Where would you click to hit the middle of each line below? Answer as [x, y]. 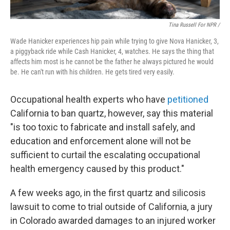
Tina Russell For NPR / [194, 25]
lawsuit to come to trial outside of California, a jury [111, 207]
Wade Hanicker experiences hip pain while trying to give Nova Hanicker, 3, [114, 41]
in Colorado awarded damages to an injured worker [113, 221]
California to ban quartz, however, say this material [112, 113]
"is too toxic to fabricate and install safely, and [103, 127]
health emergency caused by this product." [97, 169]
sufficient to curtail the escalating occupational [105, 155]
